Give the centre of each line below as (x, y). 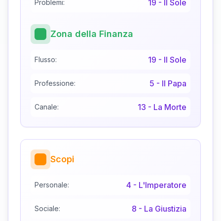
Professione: (55, 83)
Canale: (47, 107)
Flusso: (46, 60)
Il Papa (174, 84)
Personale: (52, 185)
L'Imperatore (163, 185)
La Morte (170, 107)
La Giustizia (165, 209)
